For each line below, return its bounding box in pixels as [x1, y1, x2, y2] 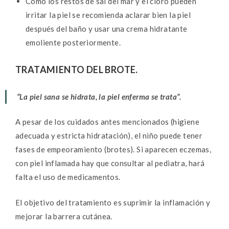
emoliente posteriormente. [26, 37, 123, 47]
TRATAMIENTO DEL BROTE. [15, 63, 138, 75]
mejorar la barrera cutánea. [15, 211, 112, 221]
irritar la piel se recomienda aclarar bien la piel [26, 10, 191, 19]
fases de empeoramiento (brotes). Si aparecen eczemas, [15, 145, 212, 154]
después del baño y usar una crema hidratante [26, 24, 188, 33]
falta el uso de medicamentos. [15, 172, 121, 182]
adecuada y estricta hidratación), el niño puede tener [15, 131, 203, 141]
